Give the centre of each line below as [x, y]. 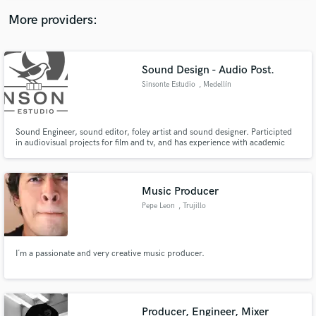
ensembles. [36, 164]
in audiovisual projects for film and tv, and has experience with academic [150, 143]
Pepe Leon [159, 206]
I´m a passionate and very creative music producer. [110, 253]
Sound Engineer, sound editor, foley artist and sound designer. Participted [153, 132]
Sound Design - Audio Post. [208, 70]
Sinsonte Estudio [169, 85]
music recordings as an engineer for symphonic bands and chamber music [153, 153]
